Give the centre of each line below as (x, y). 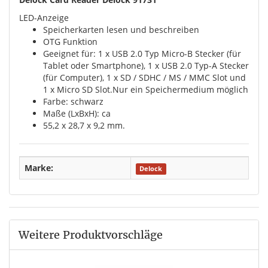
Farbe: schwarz (73, 101)
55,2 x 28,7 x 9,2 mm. (84, 125)
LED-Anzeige (44, 17)
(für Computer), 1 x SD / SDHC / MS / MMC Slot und (144, 77)
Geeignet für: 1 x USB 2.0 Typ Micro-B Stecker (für (142, 53)
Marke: (39, 167)
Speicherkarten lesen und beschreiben (121, 29)
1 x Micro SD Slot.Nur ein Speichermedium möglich (146, 89)
